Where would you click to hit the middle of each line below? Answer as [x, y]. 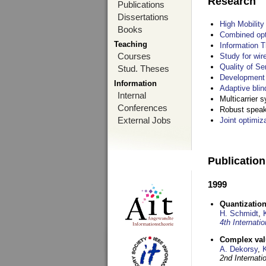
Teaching [131, 44]
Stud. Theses [143, 69]
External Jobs [144, 120]
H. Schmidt [239, 213]
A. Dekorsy [239, 249]
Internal [132, 95]
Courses [134, 56]
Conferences [142, 108]
